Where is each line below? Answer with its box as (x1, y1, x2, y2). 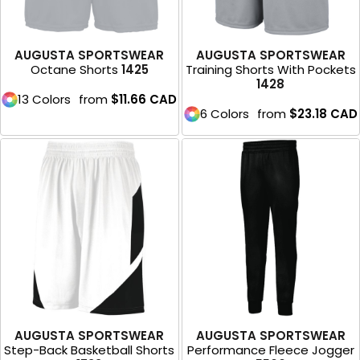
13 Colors (18, 91, 72, 108)
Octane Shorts (30, 61, 118, 79)
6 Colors (199, 105, 249, 123)
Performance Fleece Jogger (186, 341, 354, 358)
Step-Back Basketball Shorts (4, 341, 175, 358)
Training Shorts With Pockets (185, 61, 356, 79)
